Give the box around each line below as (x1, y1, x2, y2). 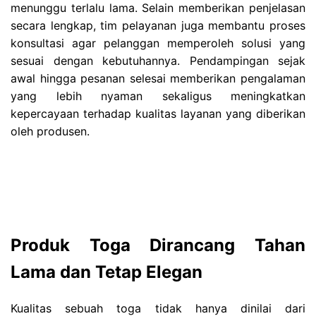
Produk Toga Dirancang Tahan (11, 234, 305, 255)
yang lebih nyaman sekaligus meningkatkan (11, 88, 305, 103)
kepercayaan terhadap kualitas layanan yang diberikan (11, 106, 305, 121)
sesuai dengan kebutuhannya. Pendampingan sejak (11, 53, 305, 68)
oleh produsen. (11, 123, 90, 138)
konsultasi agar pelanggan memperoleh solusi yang (11, 35, 305, 50)
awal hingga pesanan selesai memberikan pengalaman (11, 71, 305, 85)
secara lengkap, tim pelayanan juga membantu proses (11, 18, 305, 32)
